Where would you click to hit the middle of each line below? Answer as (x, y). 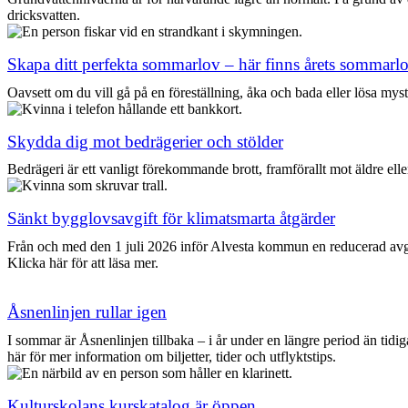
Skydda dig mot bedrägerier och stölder (145, 141)
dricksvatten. (44, 15)
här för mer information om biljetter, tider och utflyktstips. (172, 356)
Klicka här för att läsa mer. (83, 263)
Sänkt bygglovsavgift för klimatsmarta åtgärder (171, 219)
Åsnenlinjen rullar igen (87, 312)
